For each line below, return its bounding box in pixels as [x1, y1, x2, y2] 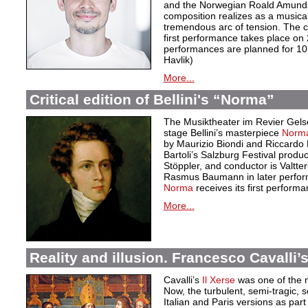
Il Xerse [201, 274, 235, 285]
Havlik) [163, 54, 193, 65]
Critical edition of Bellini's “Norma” [29, 91, 274, 107]
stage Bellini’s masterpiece [163, 127, 282, 138]
